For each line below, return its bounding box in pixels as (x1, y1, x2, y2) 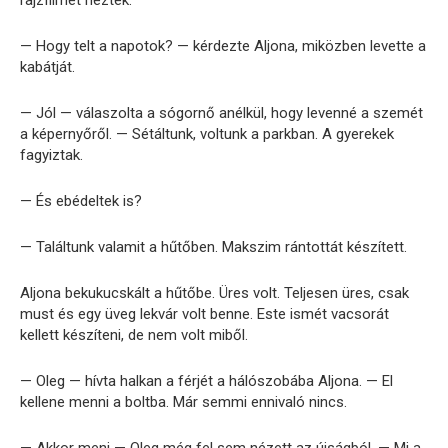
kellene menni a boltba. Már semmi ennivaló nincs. (20, 393, 347, 412)
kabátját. (20, 58, 75, 77)
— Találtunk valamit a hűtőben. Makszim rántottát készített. (20, 238, 407, 257)
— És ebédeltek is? (20, 192, 142, 211)
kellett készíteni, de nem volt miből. (20, 326, 248, 345)
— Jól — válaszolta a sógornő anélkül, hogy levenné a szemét (20, 104, 423, 123)
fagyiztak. (20, 146, 83, 165)
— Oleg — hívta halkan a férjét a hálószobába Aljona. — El (20, 372, 393, 391)
